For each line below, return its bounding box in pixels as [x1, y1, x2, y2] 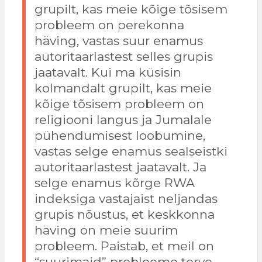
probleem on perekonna [34, 18, 184, 33]
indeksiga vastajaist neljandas [34, 191, 218, 206]
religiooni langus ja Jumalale [34, 112, 212, 127]
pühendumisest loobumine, [34, 128, 205, 143]
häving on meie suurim [34, 223, 178, 238]
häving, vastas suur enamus [34, 33, 203, 49]
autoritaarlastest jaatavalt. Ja [34, 160, 206, 175]
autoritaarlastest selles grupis [34, 49, 213, 64]
